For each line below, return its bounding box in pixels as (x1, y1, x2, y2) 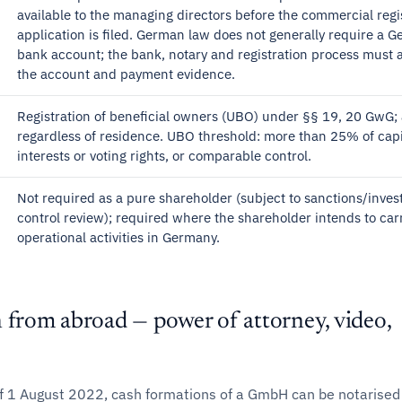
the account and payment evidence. (17, 66, 235, 83)
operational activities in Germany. (17, 229, 220, 246)
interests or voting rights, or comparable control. (17, 147, 311, 164)
